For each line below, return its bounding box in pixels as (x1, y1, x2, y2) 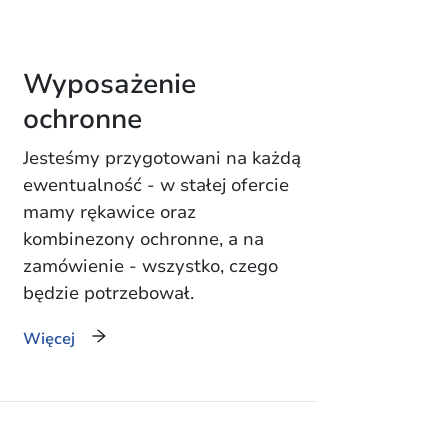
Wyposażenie (22, 66, 196, 104)
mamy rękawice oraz (22, 200, 196, 225)
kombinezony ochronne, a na (22, 227, 264, 252)
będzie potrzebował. (22, 281, 194, 306)
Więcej (22, 328, 75, 351)
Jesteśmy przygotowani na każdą (22, 146, 301, 171)
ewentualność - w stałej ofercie (22, 173, 289, 198)
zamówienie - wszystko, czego (22, 254, 278, 279)
